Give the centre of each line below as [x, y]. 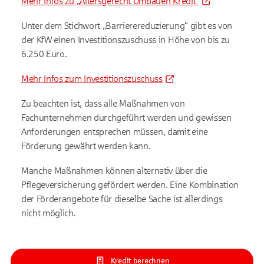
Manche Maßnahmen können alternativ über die [114, 171]
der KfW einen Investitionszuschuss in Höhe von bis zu [126, 40]
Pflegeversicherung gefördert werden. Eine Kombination [130, 185]
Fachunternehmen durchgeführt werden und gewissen [126, 118]
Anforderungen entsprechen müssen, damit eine [115, 132]
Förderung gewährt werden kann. [86, 146]
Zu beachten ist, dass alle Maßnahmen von [103, 103]
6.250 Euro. [45, 54]
